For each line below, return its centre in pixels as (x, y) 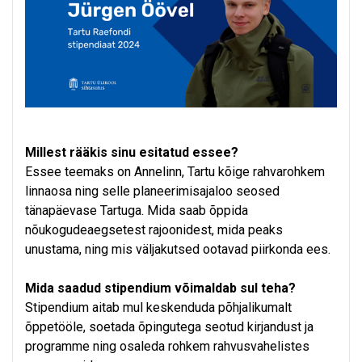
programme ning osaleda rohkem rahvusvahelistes (167, 347)
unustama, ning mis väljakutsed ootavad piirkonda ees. (178, 250)
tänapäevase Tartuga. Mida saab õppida (137, 211)
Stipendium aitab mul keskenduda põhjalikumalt (158, 308)
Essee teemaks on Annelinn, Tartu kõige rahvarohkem (175, 172)
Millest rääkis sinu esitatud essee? (132, 153)
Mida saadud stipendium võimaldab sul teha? (160, 288)
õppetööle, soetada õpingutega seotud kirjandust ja (169, 327)
